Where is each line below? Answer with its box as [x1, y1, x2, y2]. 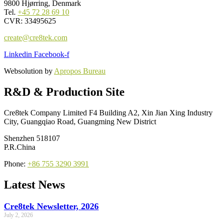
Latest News [4, 178, 65, 192]
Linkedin [4, 50, 32, 59]
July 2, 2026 [4, 212, 33, 219]
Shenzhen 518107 [4, 134, 60, 143]
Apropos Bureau [54, 67, 106, 76]
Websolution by [4, 67, 54, 76]
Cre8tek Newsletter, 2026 [4, 201, 99, 212]
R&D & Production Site [4, 85, 125, 99]
